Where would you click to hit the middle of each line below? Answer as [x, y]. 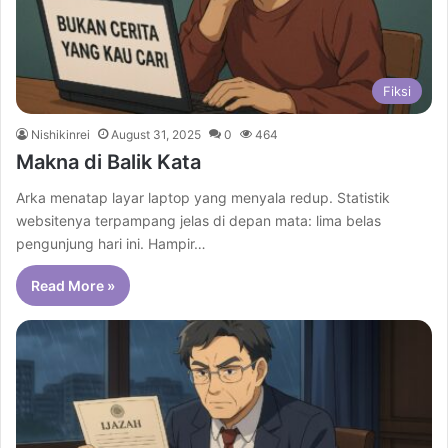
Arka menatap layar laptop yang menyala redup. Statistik [203, 198]
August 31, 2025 [156, 135]
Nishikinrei [60, 135]
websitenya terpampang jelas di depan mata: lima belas [198, 221]
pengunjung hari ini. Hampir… [111, 244]
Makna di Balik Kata [108, 162]
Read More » [73, 286]
